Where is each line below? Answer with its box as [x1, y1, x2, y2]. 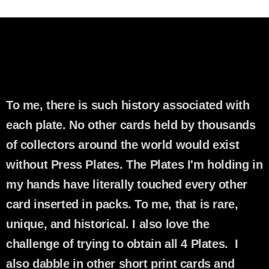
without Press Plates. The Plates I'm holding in [6, 158, 263, 172]
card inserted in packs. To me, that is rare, [6, 198, 238, 211]
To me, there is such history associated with [6, 98, 250, 112]
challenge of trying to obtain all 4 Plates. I [6, 237, 238, 251]
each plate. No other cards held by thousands [6, 118, 256, 132]
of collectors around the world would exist [6, 138, 240, 152]
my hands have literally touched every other [6, 178, 247, 192]
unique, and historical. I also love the [6, 217, 210, 231]
